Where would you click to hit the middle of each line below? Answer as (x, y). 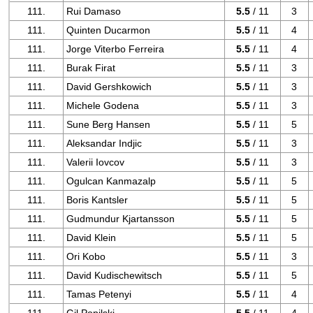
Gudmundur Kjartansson (121, 219)
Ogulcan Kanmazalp (111, 181)
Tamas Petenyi (99, 294)
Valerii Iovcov (96, 162)
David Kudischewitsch (115, 275)
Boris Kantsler (97, 200)
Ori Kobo (86, 256)
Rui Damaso (94, 11)
